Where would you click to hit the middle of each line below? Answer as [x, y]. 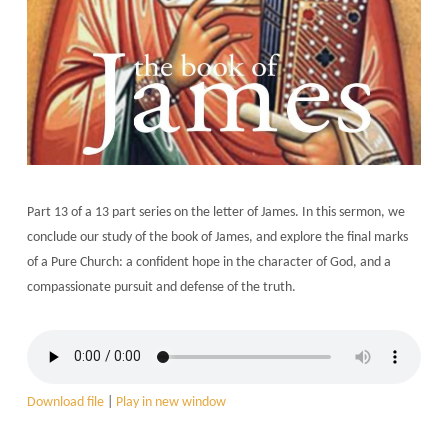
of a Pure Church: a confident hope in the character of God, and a [208, 262]
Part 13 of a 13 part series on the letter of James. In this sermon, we [215, 212]
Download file [65, 402]
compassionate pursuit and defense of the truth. [161, 287]
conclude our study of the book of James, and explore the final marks [217, 237]
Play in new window [170, 402]
